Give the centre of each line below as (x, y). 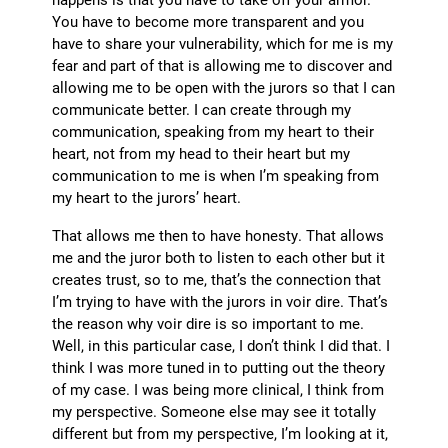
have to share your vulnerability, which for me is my (223, 43)
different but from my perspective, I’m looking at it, (220, 433)
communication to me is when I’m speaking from (216, 175)
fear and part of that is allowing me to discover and (222, 65)
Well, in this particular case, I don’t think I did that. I (221, 345)
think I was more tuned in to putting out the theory (219, 367)
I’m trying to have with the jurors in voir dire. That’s (220, 301)
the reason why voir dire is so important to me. (208, 323)
